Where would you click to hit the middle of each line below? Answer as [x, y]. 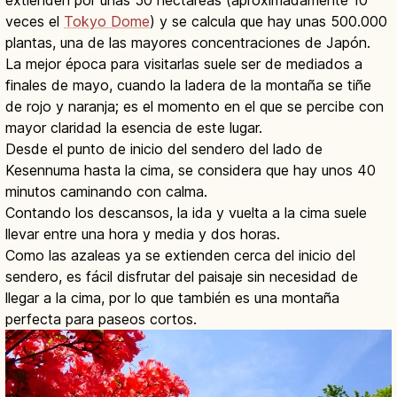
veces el [35, 21]
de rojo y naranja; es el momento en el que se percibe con [195, 106]
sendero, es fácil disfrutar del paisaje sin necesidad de [182, 276]
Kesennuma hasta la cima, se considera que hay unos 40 [191, 170]
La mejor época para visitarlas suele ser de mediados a [184, 63]
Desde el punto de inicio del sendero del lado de [164, 148]
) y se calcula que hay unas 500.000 [269, 21]
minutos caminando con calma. [106, 191]
